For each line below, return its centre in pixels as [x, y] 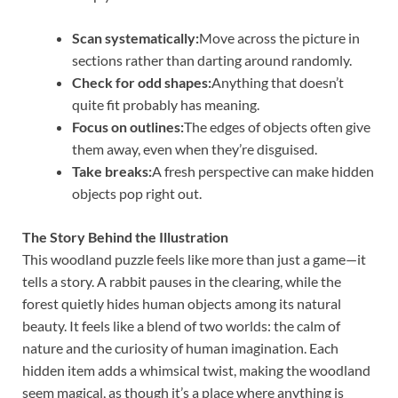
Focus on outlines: [128, 126]
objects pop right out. [137, 193]
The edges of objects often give [277, 126]
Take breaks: [112, 171]
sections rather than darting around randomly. [212, 60]
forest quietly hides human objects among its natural [182, 303]
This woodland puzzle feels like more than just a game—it [194, 259]
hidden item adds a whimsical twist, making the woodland [196, 370]
